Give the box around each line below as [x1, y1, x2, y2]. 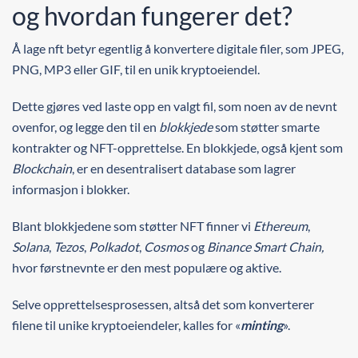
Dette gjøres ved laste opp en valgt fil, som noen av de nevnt [12, 98, 337, 113]
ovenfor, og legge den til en [12, 119, 159, 134]
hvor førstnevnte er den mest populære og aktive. [12, 260, 281, 275]
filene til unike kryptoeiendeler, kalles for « [12, 317, 241, 332]
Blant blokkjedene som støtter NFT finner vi [12, 218, 253, 233]
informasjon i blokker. [12, 181, 129, 197]
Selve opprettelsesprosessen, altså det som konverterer [12, 296, 314, 312]
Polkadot [89, 239, 139, 254]
